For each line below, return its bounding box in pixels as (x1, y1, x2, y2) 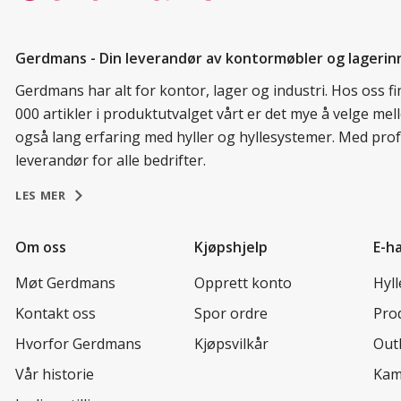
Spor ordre (194, 303, 268, 323)
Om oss (15, 236, 66, 257)
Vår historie (15, 363, 94, 384)
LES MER (15, 186, 66, 203)
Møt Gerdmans (15, 272, 115, 293)
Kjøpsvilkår (194, 333, 269, 354)
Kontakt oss (15, 303, 96, 323)
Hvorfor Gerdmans (15, 333, 141, 354)
